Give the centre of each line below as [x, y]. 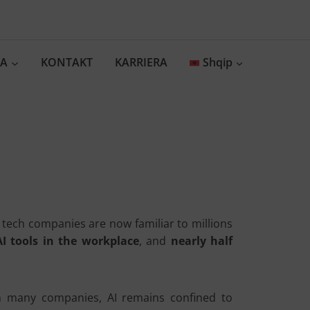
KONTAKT [67, 62]
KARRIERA [142, 62]
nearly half [201, 241]
